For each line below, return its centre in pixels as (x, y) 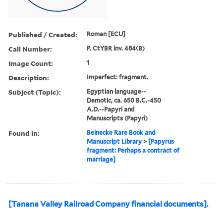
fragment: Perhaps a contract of (133, 150)
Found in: (24, 133)
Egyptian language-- (117, 91)
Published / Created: (43, 34)
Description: (29, 77)
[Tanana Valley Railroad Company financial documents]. (108, 204)
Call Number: (30, 49)
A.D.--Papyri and (111, 109)
